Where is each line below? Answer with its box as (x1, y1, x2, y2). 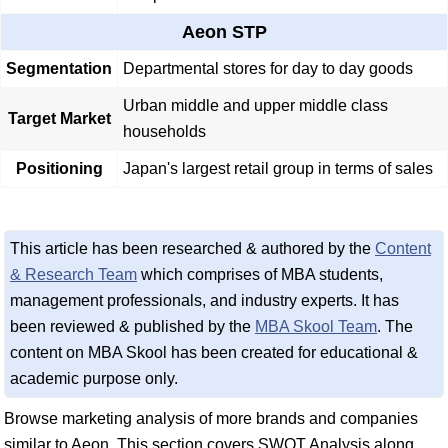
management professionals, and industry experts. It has (10, 291, 399, 309)
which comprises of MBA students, (137, 265, 383, 283)
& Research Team (10, 265, 137, 283)
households (123, 122, 206, 140)
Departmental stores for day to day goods (123, 59, 413, 77)
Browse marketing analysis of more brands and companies (4, 409, 418, 427)
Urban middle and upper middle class (123, 96, 388, 114)
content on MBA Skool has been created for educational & (10, 343, 418, 361)
